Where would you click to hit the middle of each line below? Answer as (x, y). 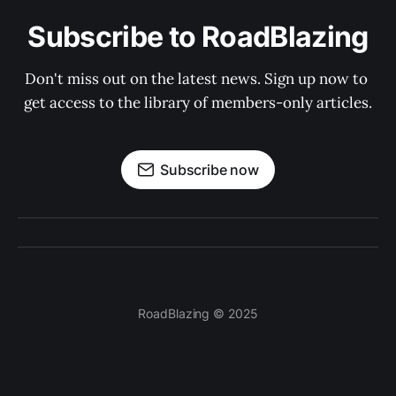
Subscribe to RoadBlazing (198, 37)
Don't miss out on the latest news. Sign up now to (198, 79)
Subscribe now (209, 170)
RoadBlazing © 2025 (198, 314)
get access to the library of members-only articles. (198, 103)
